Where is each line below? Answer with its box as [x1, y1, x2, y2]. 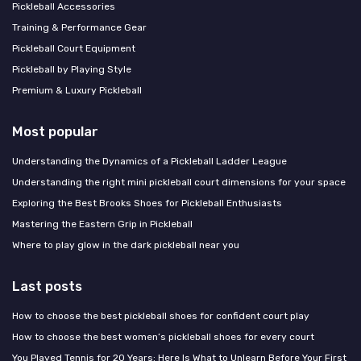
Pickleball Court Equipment [12, 43, 135, 55]
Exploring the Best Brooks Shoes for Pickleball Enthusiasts [12, 197, 282, 210]
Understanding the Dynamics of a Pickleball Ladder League [12, 156, 287, 168]
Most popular [12, 123, 98, 140]
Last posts [12, 278, 82, 295]
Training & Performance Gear [12, 22, 147, 34]
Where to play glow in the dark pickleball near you [12, 239, 239, 251]
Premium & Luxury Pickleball [12, 85, 142, 97]
